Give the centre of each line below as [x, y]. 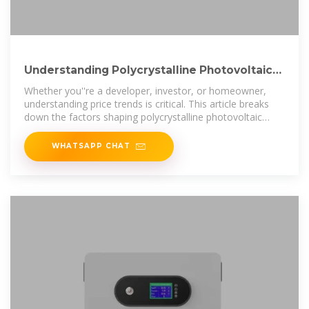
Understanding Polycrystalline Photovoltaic [148, 70]
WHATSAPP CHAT [91, 145]
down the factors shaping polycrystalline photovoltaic [143, 117]
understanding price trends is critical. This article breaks [147, 103]
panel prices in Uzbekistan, [83, 130]
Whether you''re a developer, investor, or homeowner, [145, 90]
